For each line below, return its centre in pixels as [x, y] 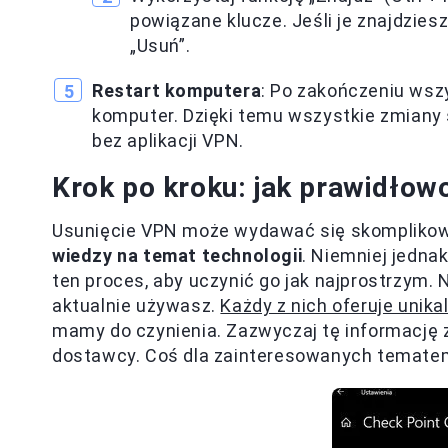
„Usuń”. [160, 45]
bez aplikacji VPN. [168, 140]
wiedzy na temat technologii [177, 255]
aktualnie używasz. [136, 305]
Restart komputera [177, 90]
